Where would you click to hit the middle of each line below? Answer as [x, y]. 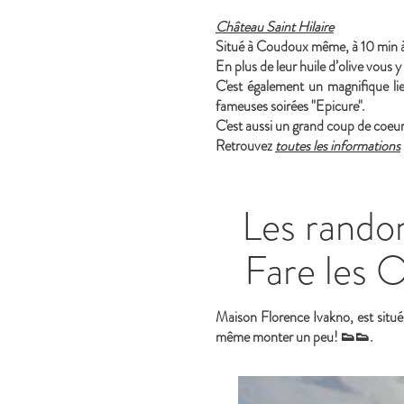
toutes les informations [338, 146]
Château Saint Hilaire [275, 27]
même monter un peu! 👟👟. [295, 337]
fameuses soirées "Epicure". [291, 106]
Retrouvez [246, 146]
